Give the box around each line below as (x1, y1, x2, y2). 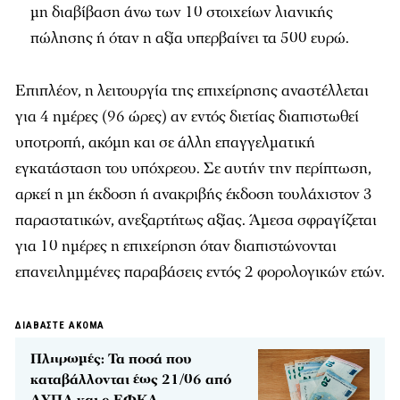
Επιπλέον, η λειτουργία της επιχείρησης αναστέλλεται (15, 80, 369, 102)
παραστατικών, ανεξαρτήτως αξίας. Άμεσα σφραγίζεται (15, 210, 377, 231)
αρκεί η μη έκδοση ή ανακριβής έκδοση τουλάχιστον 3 (15, 184, 372, 205)
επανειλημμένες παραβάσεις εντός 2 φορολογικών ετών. (15, 262, 385, 283)
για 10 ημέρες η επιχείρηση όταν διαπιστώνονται (15, 236, 337, 257)
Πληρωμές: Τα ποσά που (30, 349, 191, 370)
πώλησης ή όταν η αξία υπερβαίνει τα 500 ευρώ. (30, 28, 349, 49)
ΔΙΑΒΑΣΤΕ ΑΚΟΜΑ (15, 320, 105, 332)
